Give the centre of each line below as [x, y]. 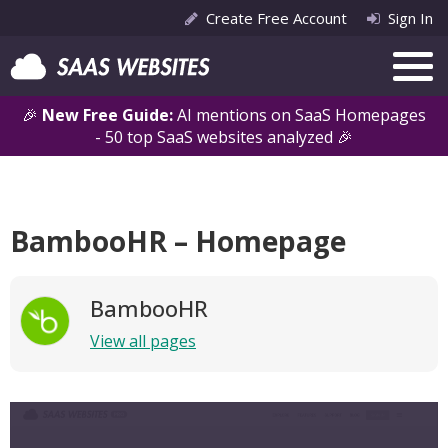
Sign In [410, 18]
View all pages [143, 341]
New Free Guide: [109, 115]
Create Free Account [276, 18]
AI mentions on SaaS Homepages [301, 115]
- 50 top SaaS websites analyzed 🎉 [224, 137]
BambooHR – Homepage [178, 241]
